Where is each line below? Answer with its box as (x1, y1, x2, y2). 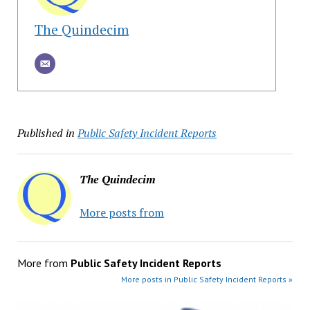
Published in (17, 125, 75, 141)
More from (17, 256, 71, 271)
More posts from (79, 205, 164, 221)
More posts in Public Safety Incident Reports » (121, 274, 293, 285)
